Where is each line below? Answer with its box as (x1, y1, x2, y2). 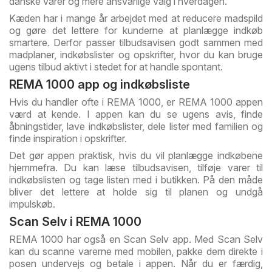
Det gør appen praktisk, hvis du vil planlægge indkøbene (9, 149, 263, 162)
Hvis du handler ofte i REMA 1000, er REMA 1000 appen (9, 96, 263, 109)
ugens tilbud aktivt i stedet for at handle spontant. (9, 61, 223, 73)
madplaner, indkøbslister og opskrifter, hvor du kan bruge (9, 49, 263, 61)
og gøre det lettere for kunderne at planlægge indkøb (9, 24, 263, 37)
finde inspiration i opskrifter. (9, 132, 127, 145)
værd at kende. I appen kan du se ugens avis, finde (9, 108, 263, 121)
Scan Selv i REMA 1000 (9, 214, 141, 229)
